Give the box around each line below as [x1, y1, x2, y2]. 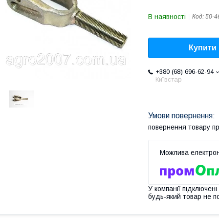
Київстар [155, 76, 182, 84]
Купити [189, 44, 217, 52]
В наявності [148, 13, 186, 21]
